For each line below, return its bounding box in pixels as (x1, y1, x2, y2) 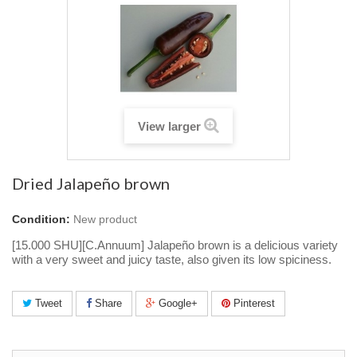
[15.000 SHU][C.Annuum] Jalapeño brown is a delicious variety (12, 239, 338, 253)
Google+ (155, 296, 198, 309)
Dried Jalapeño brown (12, 174, 170, 194)
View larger (138, 120, 201, 134)
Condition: (12, 213, 70, 226)
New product (73, 213, 137, 226)
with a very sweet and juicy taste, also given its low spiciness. (12, 253, 331, 267)
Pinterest (230, 296, 275, 309)
